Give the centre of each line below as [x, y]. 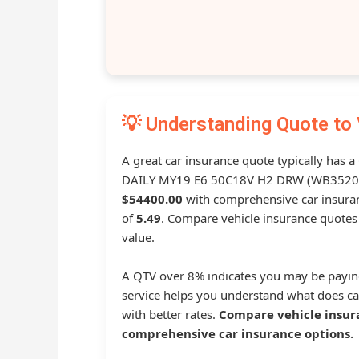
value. [138, 238]
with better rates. [170, 315]
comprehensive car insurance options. [238, 334]
